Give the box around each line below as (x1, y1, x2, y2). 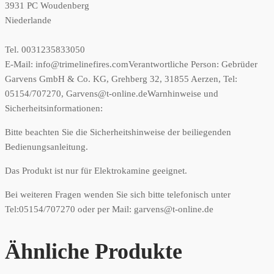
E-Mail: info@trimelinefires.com (5, 59, 128, 70)
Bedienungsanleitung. (5, 142, 88, 152)
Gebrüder (221, 59, 257, 70)
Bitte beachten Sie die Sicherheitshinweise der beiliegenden (5, 127, 231, 138)
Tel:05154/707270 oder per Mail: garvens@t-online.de (5, 204, 213, 215)
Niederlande (5, 15, 51, 26)
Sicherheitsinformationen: (5, 103, 103, 114)
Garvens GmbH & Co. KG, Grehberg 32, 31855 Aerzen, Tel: (5, 74, 237, 84)
